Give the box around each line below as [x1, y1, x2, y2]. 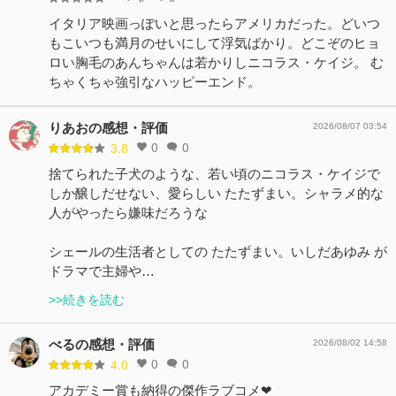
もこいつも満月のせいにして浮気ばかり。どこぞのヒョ [49, 34, 380, 50]
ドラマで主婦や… [49, 263, 155, 278]
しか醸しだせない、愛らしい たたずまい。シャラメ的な [49, 185, 384, 201]
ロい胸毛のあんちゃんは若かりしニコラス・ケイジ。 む [49, 54, 384, 70]
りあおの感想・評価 [49, 119, 168, 135]
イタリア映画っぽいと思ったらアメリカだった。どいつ [49, 15, 380, 31]
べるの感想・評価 [49, 336, 155, 352]
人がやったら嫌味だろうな [49, 204, 208, 220]
